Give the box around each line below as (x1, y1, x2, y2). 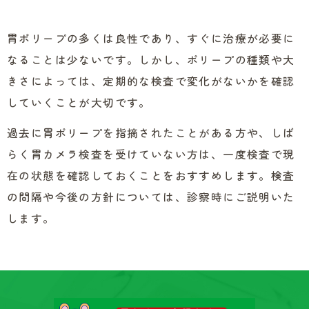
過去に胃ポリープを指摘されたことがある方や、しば (7, 125, 295, 141)
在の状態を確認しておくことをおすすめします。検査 (7, 168, 295, 183)
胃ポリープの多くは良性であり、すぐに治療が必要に (7, 30, 295, 46)
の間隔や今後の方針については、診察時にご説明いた (7, 189, 295, 205)
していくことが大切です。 (7, 94, 151, 110)
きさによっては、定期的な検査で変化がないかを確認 (7, 73, 295, 89)
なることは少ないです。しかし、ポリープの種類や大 (7, 52, 295, 68)
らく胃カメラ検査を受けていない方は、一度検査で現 (7, 146, 295, 162)
